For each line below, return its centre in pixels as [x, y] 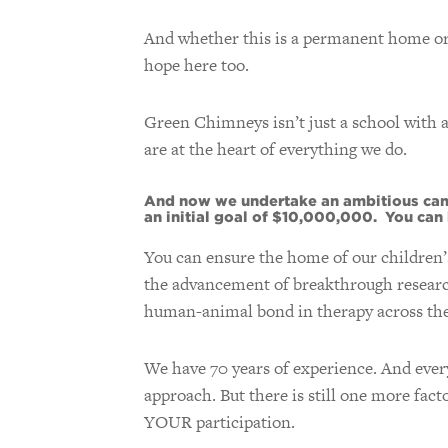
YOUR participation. [219, 421]
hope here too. [196, 65]
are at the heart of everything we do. [275, 149]
